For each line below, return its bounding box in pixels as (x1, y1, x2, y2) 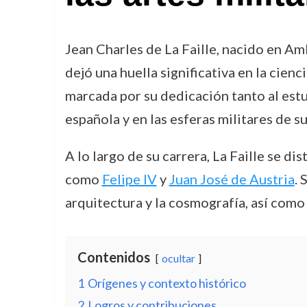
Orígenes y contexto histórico (87, 275, 246, 291)
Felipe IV (101, 171, 157, 187)
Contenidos (77, 249, 150, 265)
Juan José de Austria (169, 171, 295, 187)
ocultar (161, 251, 195, 265)
